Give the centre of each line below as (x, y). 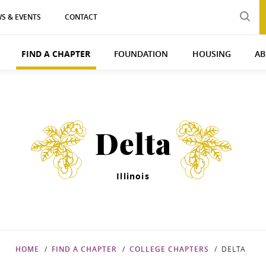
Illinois (133, 176)
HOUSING (211, 54)
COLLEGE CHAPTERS (169, 249)
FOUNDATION (141, 54)
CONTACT (81, 17)
